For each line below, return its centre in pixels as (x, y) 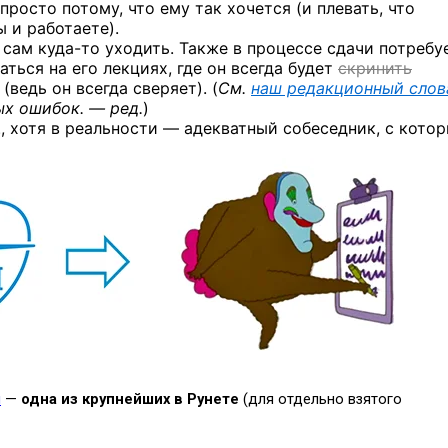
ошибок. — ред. (81, 108)
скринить (375, 68)
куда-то (69, 48)
